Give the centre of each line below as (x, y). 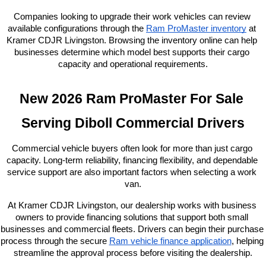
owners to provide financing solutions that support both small (132, 217)
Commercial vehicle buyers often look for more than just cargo (132, 148)
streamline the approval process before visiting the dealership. (133, 253)
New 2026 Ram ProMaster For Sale (131, 98)
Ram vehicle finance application (170, 241)
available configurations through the (76, 28)
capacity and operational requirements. (133, 64)
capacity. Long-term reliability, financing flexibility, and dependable (132, 160)
